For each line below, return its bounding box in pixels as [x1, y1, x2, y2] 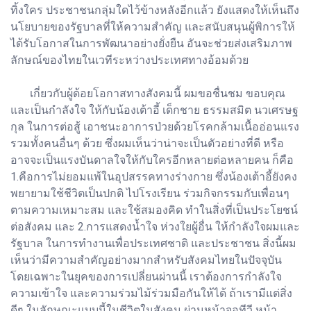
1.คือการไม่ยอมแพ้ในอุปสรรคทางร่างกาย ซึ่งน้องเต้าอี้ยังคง [10, 169, 297, 183]
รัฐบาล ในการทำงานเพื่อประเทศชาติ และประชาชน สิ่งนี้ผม [10, 236, 296, 250]
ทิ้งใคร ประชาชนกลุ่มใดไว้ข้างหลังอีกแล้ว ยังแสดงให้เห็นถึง [10, 3, 299, 17]
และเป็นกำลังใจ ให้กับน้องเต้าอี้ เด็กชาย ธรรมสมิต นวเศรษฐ [10, 103, 299, 117]
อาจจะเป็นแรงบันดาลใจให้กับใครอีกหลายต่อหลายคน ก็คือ [10, 153, 294, 167]
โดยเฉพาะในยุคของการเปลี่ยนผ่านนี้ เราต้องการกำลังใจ [10, 269, 282, 283]
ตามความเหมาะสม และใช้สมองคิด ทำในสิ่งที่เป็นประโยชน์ [10, 203, 298, 217]
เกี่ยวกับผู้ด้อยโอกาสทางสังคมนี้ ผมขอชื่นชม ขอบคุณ [10, 86, 285, 100]
